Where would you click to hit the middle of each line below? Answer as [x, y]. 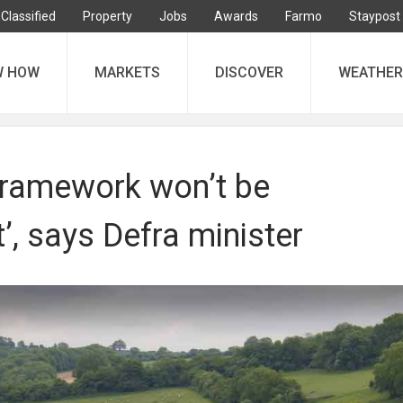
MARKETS [127, 72]
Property [107, 16]
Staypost [375, 16]
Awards [236, 16]
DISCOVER [249, 72]
